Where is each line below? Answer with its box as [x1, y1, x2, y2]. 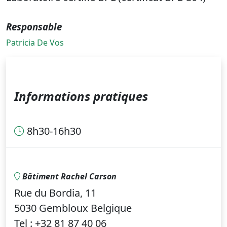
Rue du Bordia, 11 [14, 186, 96, 200]
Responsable [6, 20, 64, 33]
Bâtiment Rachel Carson [20, 171, 117, 182]
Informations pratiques [14, 88, 148, 105]
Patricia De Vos [6, 37, 64, 49]
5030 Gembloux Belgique [14, 201, 132, 215]
